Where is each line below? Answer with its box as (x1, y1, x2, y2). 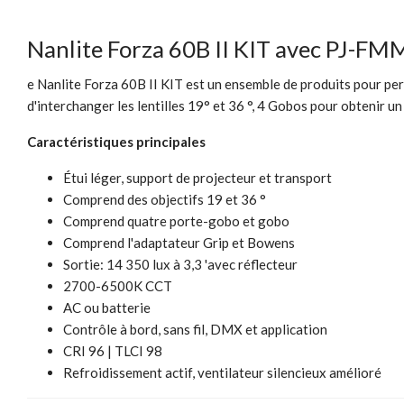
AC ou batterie (63, 299, 151, 317)
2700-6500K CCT (63, 278, 172, 295)
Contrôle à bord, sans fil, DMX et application (63, 321, 327, 338)
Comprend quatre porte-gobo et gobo (63, 213, 289, 230)
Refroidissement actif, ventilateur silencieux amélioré (63, 364, 381, 381)
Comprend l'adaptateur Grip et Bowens (63, 234, 295, 252)
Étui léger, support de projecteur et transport (63, 170, 332, 187)
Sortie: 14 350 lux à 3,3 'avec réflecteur (63, 256, 298, 273)
